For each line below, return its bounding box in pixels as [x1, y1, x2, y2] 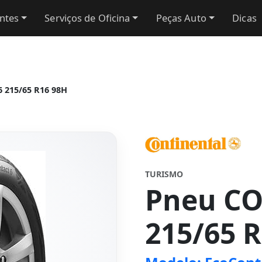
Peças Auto [156, 11, 206, 25]
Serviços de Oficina [44, 11, 130, 25]
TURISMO [145, 168, 183, 180]
